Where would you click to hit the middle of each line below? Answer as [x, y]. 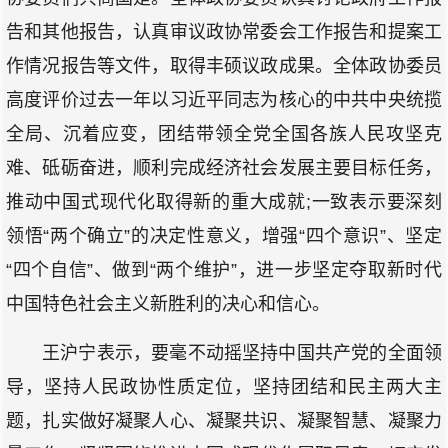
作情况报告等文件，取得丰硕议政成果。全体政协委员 [224, 65]
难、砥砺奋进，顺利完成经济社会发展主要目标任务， [224, 167]
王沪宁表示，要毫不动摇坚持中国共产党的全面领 [242, 352]
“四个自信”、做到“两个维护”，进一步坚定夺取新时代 [224, 269]
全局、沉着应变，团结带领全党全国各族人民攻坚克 [224, 133]
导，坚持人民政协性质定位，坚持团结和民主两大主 [224, 386]
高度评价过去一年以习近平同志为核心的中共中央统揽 [224, 99]
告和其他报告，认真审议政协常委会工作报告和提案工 [224, 31]
